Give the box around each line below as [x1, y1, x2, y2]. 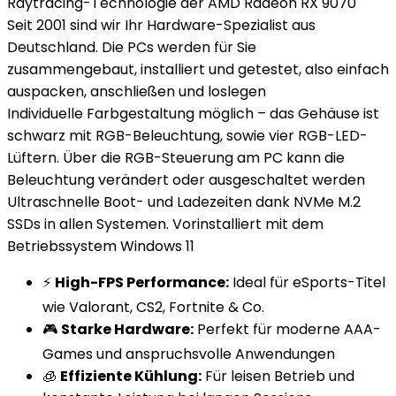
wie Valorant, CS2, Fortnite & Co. [42, 297, 264, 317]
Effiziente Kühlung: [60, 366, 202, 386]
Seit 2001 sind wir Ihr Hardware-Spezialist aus [7, 15, 316, 35]
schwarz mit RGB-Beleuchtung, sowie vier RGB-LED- [7, 126, 368, 146]
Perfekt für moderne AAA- [194, 319, 381, 339]
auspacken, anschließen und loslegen [7, 81, 266, 102]
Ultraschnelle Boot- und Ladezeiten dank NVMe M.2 [7, 192, 361, 212]
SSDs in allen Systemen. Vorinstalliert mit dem [7, 214, 324, 234]
